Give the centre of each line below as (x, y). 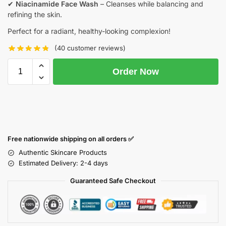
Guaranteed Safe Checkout (113, 181)
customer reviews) (96, 48)
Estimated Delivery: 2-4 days (63, 163)
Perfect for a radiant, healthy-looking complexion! (89, 31)
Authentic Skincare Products (63, 153)
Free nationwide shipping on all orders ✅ (71, 139)
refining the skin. (35, 14)
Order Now (136, 72)
